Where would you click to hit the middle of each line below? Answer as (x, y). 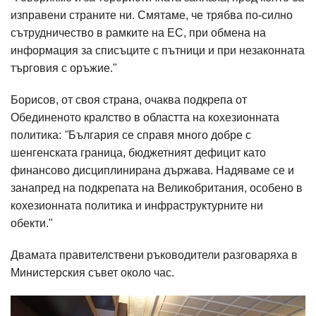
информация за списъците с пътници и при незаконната (158, 50)
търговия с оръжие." (64, 68)
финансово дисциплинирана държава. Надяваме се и (152, 170)
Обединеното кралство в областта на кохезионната (145, 117)
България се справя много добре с (160, 135)
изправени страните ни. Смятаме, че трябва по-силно (152, 15)
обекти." (32, 223)
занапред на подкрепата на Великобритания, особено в (157, 188)
